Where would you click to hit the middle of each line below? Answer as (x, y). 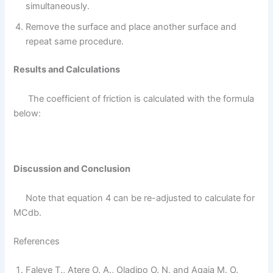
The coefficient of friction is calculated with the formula (134, 98)
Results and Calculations (67, 70)
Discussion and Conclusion (72, 169)
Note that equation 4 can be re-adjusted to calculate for (134, 198)
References (37, 241)
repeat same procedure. (75, 42)
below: (27, 113)
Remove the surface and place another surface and (131, 27)
